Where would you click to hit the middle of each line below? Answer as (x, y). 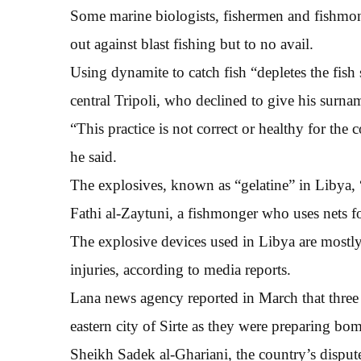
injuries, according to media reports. (180, 270)
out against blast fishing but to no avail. (192, 44)
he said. (93, 157)
